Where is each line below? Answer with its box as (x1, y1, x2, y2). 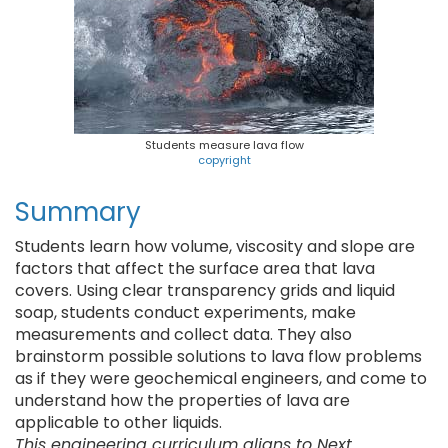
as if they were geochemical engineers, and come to (15, 367, 427, 390)
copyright (197, 152, 251, 168)
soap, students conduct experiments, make (15, 301, 356, 324)
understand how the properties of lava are (15, 389, 350, 412)
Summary (15, 194, 141, 230)
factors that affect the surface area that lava (15, 257, 375, 280)
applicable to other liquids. (15, 411, 222, 434)
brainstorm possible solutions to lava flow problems (15, 345, 422, 368)
